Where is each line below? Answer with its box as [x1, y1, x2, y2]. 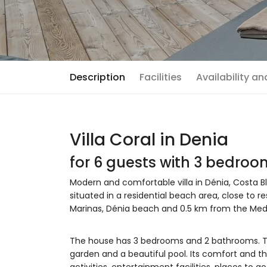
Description [70, 70, 125, 84]
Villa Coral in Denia [70, 128, 228, 151]
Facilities [139, 70, 182, 84]
